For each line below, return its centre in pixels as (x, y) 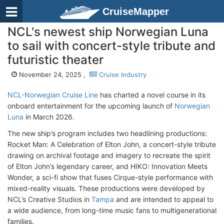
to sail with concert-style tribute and (111, 46)
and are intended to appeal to (164, 199)
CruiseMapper (136, 11)
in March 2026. (49, 117)
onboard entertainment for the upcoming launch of (91, 106)
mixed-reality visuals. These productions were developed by (106, 188)
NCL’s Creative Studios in (49, 199)
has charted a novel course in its (152, 95)
